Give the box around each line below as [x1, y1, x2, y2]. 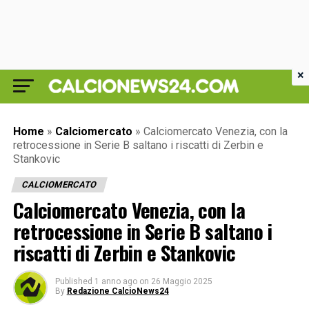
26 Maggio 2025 [150, 277, 212, 286]
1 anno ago [94, 277, 137, 286]
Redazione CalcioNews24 [66, 286, 169, 296]
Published [54, 277, 92, 286]
